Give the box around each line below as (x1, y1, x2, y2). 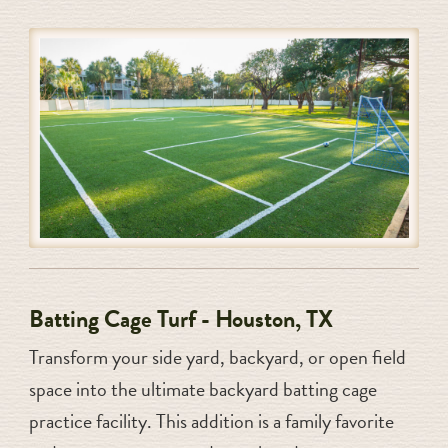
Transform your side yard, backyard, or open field (28, 341, 406, 372)
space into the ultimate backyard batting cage (28, 373, 377, 404)
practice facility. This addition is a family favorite (28, 405, 394, 436)
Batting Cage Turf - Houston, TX (28, 300, 333, 337)
